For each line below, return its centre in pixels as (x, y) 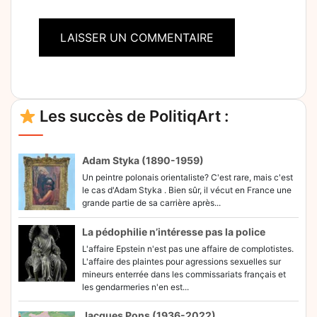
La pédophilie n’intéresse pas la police (174, 232)
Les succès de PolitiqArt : (133, 116)
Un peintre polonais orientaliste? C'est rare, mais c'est (188, 178)
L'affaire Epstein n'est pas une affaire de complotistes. (188, 249)
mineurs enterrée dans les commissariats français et (184, 275)
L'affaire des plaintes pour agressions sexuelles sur (181, 262)
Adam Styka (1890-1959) (143, 161)
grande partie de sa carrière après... (151, 203)
